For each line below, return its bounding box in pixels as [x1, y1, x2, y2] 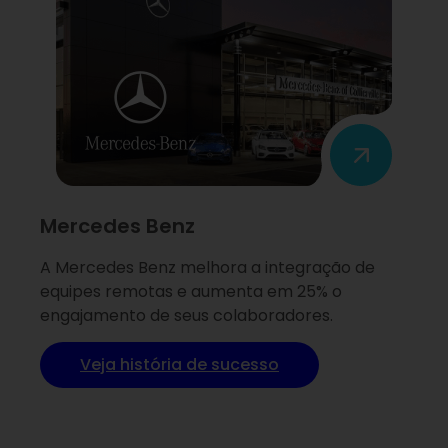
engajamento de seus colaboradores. [40, 304, 333, 328]
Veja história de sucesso [80, 353, 279, 377]
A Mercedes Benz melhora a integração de [40, 256, 375, 280]
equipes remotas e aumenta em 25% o [40, 280, 342, 304]
